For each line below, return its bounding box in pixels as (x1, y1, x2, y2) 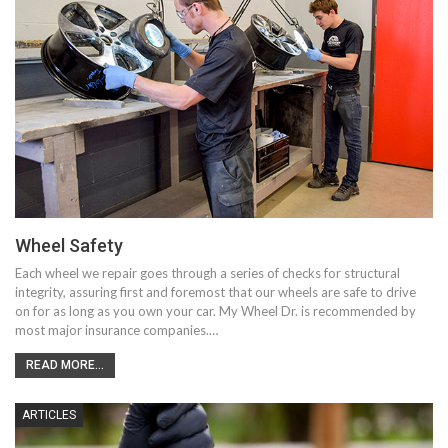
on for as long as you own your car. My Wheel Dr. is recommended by (15, 303, 416, 320)
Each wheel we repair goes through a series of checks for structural (15, 265, 400, 282)
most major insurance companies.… (15, 322, 218, 339)
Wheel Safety (15, 235, 123, 257)
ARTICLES (22, 408, 76, 423)
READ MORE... (26, 358, 104, 373)
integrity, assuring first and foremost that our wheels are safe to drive (15, 284, 416, 301)
